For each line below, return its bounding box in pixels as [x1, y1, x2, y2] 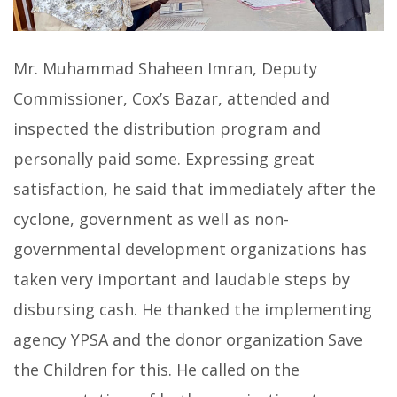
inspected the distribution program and [13, 117, 321, 139]
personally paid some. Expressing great [13, 147, 315, 169]
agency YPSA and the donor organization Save [13, 328, 362, 350]
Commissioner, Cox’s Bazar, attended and [13, 87, 330, 109]
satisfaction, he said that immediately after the [13, 177, 376, 199]
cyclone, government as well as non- [13, 207, 289, 230]
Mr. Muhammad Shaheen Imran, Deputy [13, 57, 317, 79]
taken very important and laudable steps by [13, 268, 350, 290]
